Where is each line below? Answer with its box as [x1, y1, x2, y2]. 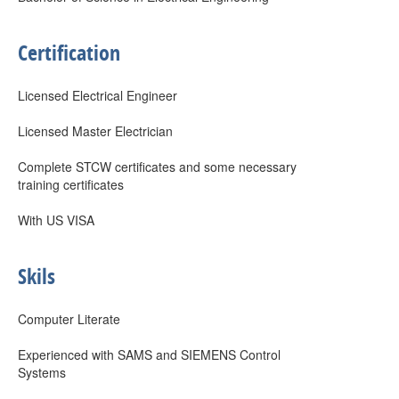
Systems [18, 363, 66, 381]
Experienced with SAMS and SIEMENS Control [18, 346, 281, 363]
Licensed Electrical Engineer [18, 86, 177, 104]
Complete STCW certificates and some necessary [18, 158, 297, 175]
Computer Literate [18, 310, 120, 328]
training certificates [18, 175, 124, 193]
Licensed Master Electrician [18, 122, 173, 140]
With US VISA [18, 211, 94, 229]
